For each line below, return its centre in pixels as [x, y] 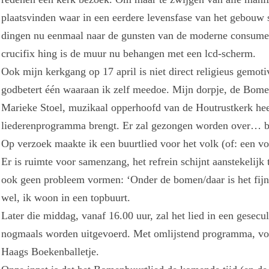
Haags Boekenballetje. [50, 251]
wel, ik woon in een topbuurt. [66, 197]
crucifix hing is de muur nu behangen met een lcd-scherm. [129, 53]
